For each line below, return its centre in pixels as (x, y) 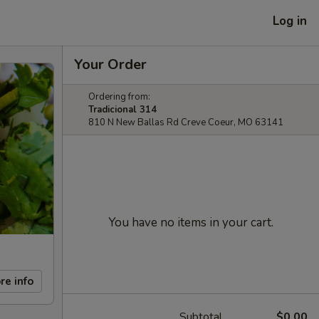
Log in (290, 21)
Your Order (110, 64)
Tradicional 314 (122, 110)
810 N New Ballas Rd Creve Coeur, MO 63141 (186, 122)
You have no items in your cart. (191, 223)
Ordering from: (119, 97)
